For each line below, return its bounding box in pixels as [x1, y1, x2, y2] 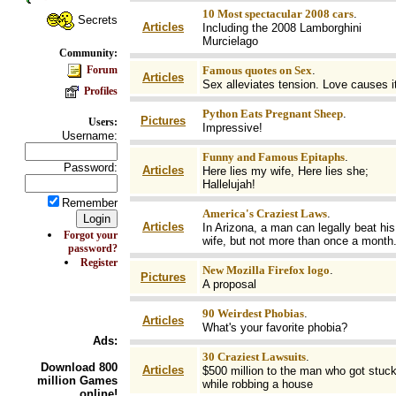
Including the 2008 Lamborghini [202, 21, 362, 34]
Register [80, 256, 118, 269]
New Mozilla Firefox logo [202, 263, 330, 277]
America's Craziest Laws [202, 207, 327, 220]
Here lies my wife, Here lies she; [202, 164, 369, 178]
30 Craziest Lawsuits [202, 350, 306, 363]
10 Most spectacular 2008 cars [202, 7, 354, 20]
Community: [59, 47, 118, 59]
